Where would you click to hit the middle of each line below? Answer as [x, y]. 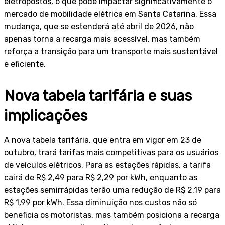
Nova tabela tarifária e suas [98, 96]
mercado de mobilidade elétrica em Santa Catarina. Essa [110, 14]
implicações [46, 115]
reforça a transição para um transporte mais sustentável [111, 51]
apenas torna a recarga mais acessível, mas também [102, 39]
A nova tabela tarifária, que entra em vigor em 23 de [103, 140]
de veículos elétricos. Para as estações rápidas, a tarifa [107, 165]
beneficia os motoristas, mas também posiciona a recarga [112, 215]
